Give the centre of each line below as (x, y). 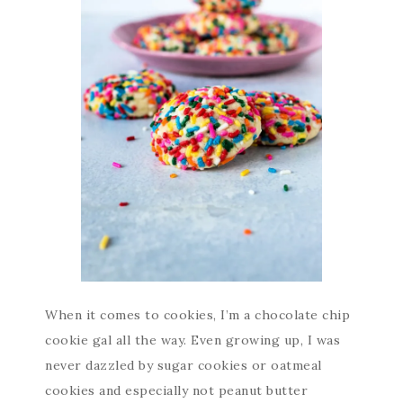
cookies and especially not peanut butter (176, 390)
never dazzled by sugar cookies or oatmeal (184, 365)
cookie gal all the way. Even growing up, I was (193, 340)
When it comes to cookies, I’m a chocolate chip (197, 315)
